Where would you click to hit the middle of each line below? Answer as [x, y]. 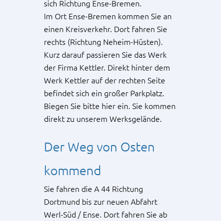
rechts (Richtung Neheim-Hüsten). [103, 41]
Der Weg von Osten [99, 146]
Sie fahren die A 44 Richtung [93, 188]
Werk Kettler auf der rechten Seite [105, 80]
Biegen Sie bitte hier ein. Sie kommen [110, 106]
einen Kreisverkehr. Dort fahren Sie [106, 29]
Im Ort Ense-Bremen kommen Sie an [108, 16]
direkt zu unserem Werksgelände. [103, 118]
